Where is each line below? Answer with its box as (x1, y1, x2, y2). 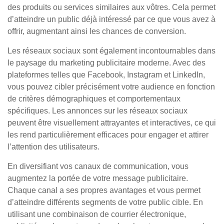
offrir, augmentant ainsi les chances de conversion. (7, 27, 186, 35)
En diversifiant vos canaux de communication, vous (7, 162, 188, 170)
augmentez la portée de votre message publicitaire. (7, 174, 188, 182)
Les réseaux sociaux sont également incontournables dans (7, 46, 215, 55)
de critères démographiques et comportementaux (7, 94, 180, 103)
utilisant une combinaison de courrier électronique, (7, 210, 186, 218)
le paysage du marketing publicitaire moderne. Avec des (7, 58, 205, 67)
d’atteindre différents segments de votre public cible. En (7, 198, 203, 206)
